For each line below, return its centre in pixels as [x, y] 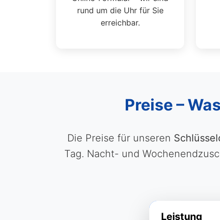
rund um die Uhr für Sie [120, 10]
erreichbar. [120, 23]
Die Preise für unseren [120, 138]
